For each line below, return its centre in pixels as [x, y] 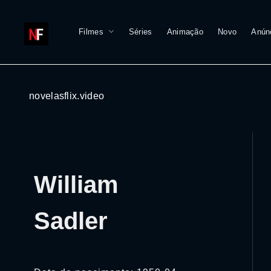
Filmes [91, 32]
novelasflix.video [67, 96]
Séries [140, 32]
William [76, 184]
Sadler [71, 221]
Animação [185, 32]
